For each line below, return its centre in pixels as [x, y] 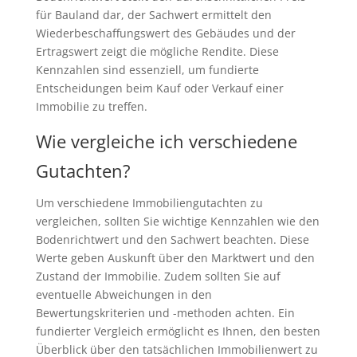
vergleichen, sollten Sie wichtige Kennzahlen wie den [177, 221]
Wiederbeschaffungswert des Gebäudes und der [165, 33]
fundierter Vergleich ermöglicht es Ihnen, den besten [178, 331]
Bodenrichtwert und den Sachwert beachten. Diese [172, 239]
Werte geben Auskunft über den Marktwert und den [175, 257]
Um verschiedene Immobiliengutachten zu [149, 202]
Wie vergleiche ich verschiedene [166, 141]
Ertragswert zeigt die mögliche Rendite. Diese [157, 51]
